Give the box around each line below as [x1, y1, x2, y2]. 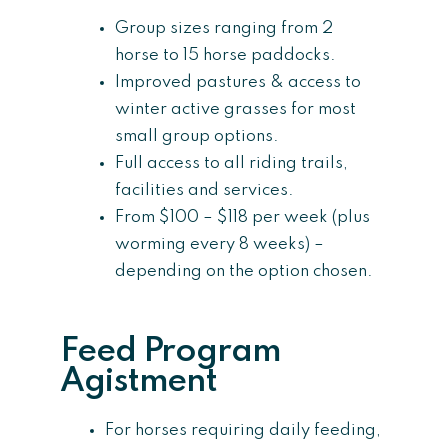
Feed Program [60, 335, 281, 369]
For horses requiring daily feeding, [105, 422, 381, 439]
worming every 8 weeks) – [115, 235, 324, 253]
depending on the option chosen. [115, 262, 373, 280]
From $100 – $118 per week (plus [115, 208, 370, 226]
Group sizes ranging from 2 [115, 19, 333, 37]
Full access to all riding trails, [115, 154, 348, 172]
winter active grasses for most [115, 100, 356, 118]
